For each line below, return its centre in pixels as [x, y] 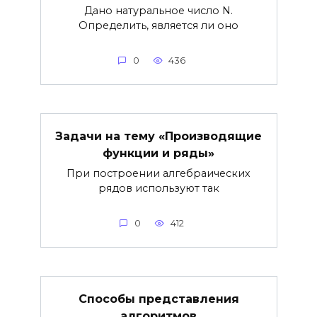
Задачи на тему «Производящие [158, 136]
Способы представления [158, 299]
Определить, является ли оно [158, 26]
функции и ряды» [158, 153]
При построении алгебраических [158, 174]
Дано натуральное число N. [158, 11]
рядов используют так [158, 189]
